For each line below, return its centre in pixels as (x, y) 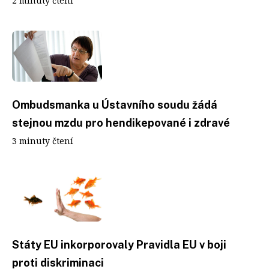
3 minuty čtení (43, 141)
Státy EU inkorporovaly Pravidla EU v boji (119, 245)
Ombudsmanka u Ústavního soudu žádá (115, 104)
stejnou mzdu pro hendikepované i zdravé (121, 122)
